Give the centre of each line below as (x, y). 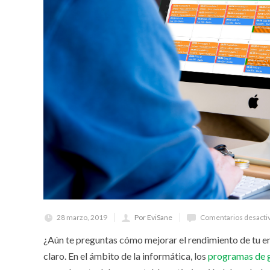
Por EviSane (153, 218)
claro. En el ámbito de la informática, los (126, 256)
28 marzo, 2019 (82, 218)
